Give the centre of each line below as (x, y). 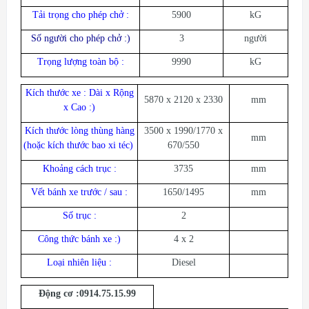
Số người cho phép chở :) (80, 38)
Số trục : (79, 216)
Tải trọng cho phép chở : (80, 15)
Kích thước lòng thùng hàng (79, 131)
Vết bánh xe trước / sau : (79, 192)
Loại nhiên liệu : (79, 262)
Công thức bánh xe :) (79, 239)
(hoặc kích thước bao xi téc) (79, 145)
